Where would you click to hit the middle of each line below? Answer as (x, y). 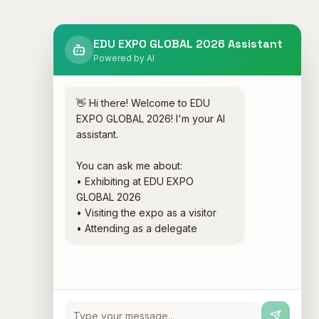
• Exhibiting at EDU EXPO (135, 181)
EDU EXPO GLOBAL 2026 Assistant (188, 44)
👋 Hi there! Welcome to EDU (143, 103)
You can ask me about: (129, 166)
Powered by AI (124, 58)
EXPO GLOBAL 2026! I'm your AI (151, 119)
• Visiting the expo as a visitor (146, 213)
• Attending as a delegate (137, 228)
